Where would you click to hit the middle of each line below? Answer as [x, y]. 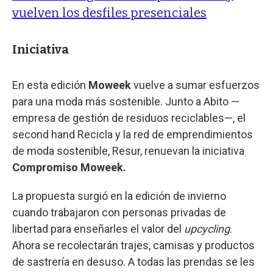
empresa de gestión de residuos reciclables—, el [129, 118]
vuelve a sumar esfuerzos [197, 85]
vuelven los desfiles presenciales [109, 12]
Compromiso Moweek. [69, 167]
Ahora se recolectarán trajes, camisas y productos [133, 245]
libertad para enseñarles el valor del [98, 229]
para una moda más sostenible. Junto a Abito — [126, 101]
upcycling [207, 229]
